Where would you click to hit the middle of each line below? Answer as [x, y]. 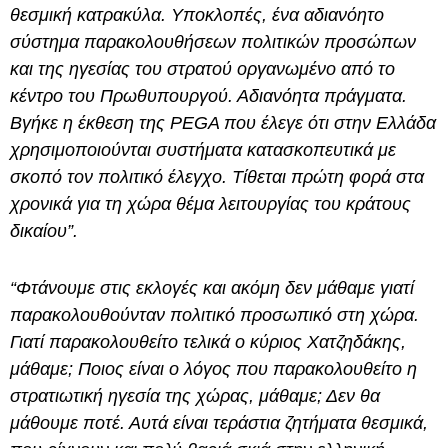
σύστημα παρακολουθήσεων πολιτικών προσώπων [213, 42]
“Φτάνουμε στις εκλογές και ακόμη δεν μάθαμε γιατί [212, 288]
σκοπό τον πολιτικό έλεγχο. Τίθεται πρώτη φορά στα [217, 177]
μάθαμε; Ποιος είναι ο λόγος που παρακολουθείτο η [213, 369]
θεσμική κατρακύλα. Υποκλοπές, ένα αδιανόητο [197, 15]
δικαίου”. [46, 231]
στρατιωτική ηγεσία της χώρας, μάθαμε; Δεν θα [195, 396]
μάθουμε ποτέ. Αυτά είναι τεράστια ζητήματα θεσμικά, [219, 423]
